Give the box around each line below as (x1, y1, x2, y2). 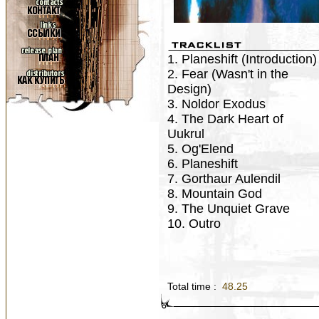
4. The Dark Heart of (167, 112, 283, 126)
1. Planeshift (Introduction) (167, 52, 317, 66)
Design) (167, 82, 211, 96)
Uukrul (167, 127, 204, 141)
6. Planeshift (167, 157, 238, 171)
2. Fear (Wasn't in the (167, 67, 288, 81)
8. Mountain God (167, 187, 262, 201)
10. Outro (167, 216, 221, 231)
